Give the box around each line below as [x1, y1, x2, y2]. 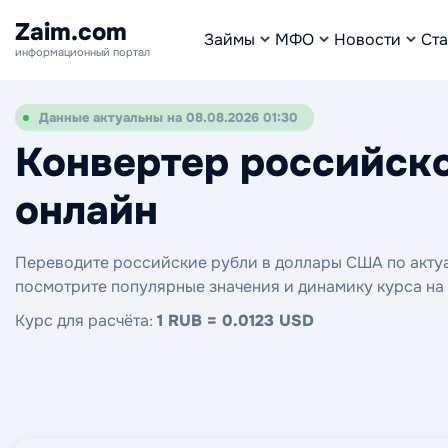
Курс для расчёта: [15, 310, 157, 331]
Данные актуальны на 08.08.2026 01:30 [39, 109, 298, 126]
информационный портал [15, 45, 150, 59]
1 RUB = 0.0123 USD [157, 310, 314, 331]
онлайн [15, 185, 158, 236]
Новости [334, 29, 401, 50]
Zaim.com [15, 17, 127, 47]
